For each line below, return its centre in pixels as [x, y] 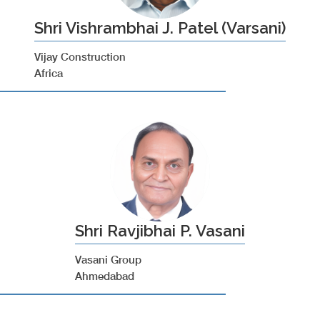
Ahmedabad [105, 276]
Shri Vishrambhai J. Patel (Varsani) [160, 28]
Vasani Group [108, 259]
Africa [49, 73]
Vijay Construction [80, 56]
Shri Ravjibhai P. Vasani [160, 231]
